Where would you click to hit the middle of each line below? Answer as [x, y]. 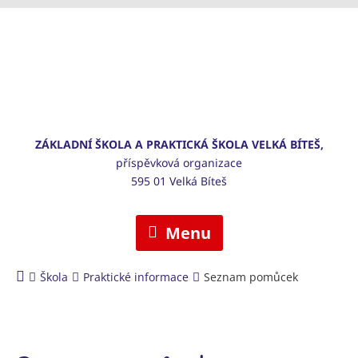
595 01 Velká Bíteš [179, 181]
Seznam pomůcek [251, 277]
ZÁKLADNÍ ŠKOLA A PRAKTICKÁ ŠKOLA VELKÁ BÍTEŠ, [179, 144]
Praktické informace [136, 277]
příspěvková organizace [179, 163]
